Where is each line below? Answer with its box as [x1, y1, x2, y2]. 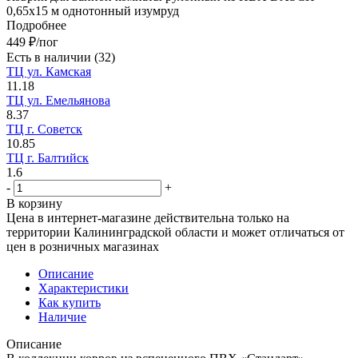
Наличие [38, 309, 86, 324]
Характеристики [38, 280, 129, 295]
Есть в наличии [6, 50, 94, 64]
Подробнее [6, 18, 66, 32]
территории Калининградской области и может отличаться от [6, 225, 344, 239]
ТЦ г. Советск [6, 121, 82, 136]
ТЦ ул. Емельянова [6, 93, 110, 107]
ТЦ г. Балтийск [6, 150, 89, 165]
